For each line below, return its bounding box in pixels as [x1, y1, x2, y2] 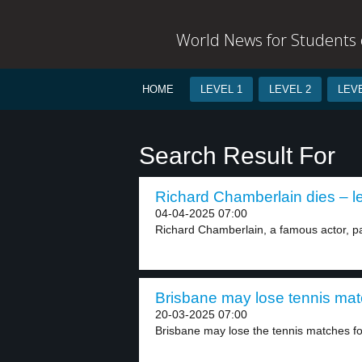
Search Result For [139, 142, 335, 169]
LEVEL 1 [200, 83, 242, 95]
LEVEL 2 [269, 83, 311, 95]
